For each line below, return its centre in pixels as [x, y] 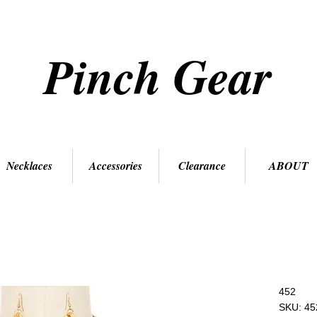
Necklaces [29, 166]
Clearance [202, 166]
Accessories [116, 166]
